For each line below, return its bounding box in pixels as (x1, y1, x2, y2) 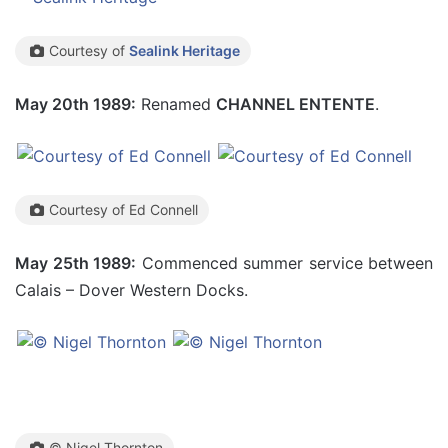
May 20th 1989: (15, 94, 136, 114)
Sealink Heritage (129, 42, 240, 59)
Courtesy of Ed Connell (49, 201, 198, 218)
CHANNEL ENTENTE (216, 94, 375, 114)
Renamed (136, 94, 216, 114)
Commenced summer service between (136, 253, 433, 273)
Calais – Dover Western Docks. (15, 280, 248, 300)
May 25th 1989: (15, 253, 136, 273)
